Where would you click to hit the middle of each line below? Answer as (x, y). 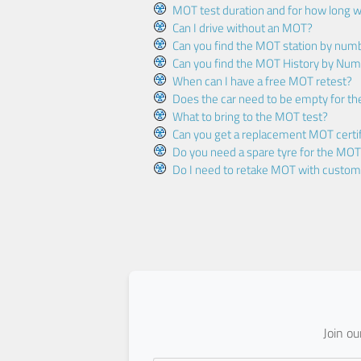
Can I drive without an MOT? (242, 28)
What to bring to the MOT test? (250, 117)
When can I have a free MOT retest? (262, 81)
